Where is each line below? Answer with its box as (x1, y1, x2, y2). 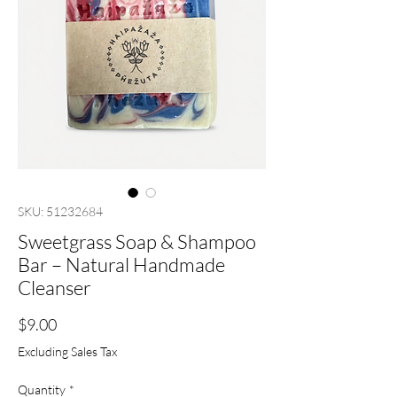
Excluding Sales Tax (18, 344, 117, 360)
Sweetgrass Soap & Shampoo (18, 230, 256, 254)
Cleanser (18, 276, 91, 300)
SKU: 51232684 (18, 204, 103, 220)
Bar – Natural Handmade (18, 253, 225, 277)
